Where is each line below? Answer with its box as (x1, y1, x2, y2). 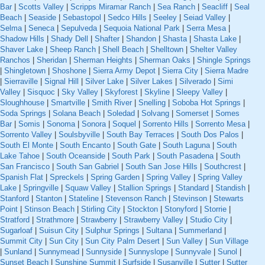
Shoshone (52, 66, 86, 76)
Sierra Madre (205, 66, 248, 76)
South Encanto (60, 141, 111, 150)
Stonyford (164, 205, 198, 214)
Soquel (112, 119, 136, 129)
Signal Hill (44, 77, 79, 86)
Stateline (69, 194, 99, 203)
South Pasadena (157, 151, 214, 161)
